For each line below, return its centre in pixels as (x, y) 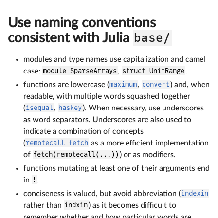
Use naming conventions (82, 23)
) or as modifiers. (147, 154)
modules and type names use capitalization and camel (114, 59)
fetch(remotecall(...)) (76, 154)
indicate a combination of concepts (83, 131)
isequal (40, 108)
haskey (70, 108)
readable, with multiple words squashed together (107, 96)
